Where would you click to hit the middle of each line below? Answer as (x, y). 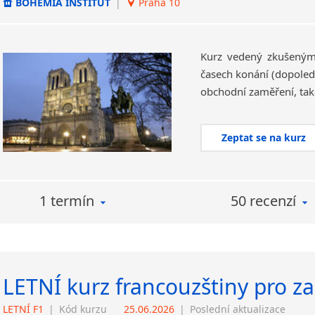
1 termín (66, 201)
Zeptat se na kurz (264, 137)
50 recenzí (263, 201)
